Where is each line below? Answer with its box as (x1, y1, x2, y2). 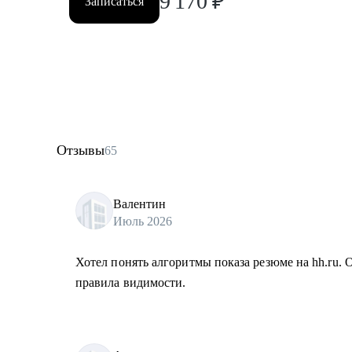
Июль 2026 (113, 214, 172, 228)
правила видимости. (75, 276, 186, 289)
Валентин (113, 196, 166, 211)
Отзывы (57, 142, 104, 158)
